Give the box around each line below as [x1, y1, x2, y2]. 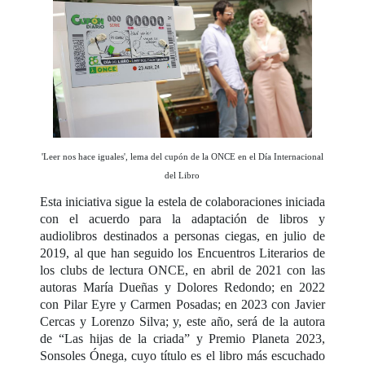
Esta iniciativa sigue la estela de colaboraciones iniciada [40, 194, 325, 209]
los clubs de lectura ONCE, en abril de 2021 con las [40, 262, 325, 277]
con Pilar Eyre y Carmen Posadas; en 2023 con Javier [40, 297, 325, 311]
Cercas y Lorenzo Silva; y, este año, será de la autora [40, 314, 325, 328]
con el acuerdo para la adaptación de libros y [40, 211, 325, 226]
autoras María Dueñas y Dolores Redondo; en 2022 [40, 279, 325, 294]
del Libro [165, 169, 200, 180]
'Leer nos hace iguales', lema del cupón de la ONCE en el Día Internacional [41, 151, 323, 161]
